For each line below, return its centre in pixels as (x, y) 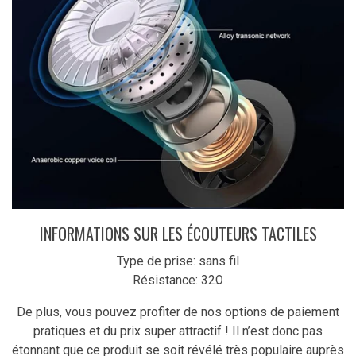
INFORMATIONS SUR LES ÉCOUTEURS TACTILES (178, 233)
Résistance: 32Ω (178, 280)
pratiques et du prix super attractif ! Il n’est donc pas (178, 331)
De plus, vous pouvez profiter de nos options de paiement (178, 311)
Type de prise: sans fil (178, 261)
